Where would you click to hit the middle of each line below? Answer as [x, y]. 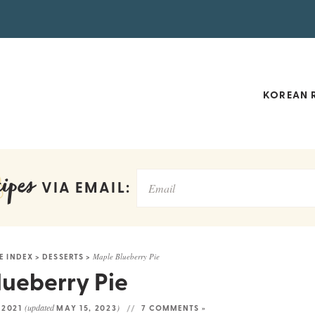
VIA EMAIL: [84, 187]
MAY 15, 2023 [87, 308]
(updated [41, 307]
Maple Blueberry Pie [127, 256]
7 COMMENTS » [174, 308]
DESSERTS [63, 256]
